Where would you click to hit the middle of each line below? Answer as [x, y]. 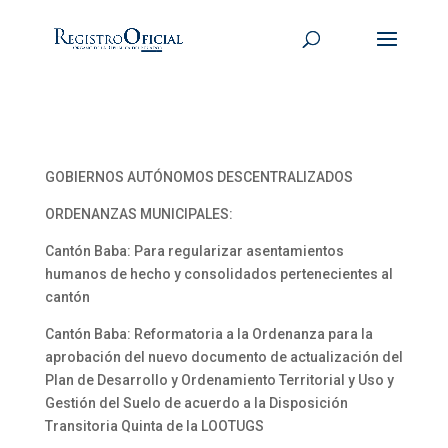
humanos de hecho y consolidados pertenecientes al [218, 274]
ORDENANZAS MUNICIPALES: [138, 214]
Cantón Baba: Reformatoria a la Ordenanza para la [208, 334]
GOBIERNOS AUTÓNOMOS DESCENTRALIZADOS [198, 177]
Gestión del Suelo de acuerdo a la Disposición [196, 403]
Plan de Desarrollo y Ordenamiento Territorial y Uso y [219, 380]
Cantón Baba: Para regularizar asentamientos [194, 251]
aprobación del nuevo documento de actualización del [223, 357]
